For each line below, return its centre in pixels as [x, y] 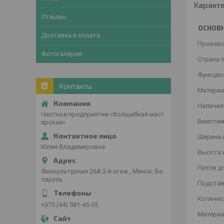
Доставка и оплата [70, 35]
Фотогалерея [61, 54]
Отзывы [54, 17]
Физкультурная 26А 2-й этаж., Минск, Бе [102, 171]
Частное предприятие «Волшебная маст [103, 114]
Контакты [75, 86]
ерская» [53, 122]
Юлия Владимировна [73, 147]
